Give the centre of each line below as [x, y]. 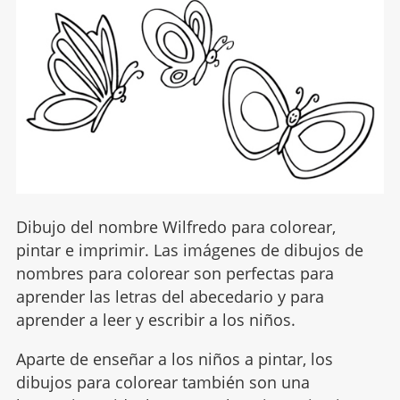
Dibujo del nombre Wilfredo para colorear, [175, 227]
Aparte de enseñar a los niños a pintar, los [174, 359]
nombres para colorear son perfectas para [175, 274]
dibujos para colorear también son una [162, 383]
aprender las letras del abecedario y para [170, 297]
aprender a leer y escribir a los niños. [155, 320]
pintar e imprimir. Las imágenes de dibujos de [189, 250]
